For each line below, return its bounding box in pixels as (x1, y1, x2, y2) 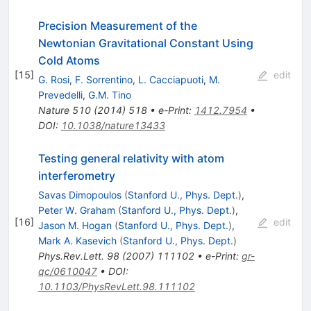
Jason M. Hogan (37, 219, 112, 231)
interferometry (37, 168, 115, 183)
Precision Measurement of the (37, 18, 197, 33)
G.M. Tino (87, 88, 131, 101)
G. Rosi (37, 73, 69, 85)
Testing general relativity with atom (37, 151, 224, 165)
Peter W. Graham (37, 203, 115, 216)
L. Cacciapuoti (137, 73, 203, 85)
